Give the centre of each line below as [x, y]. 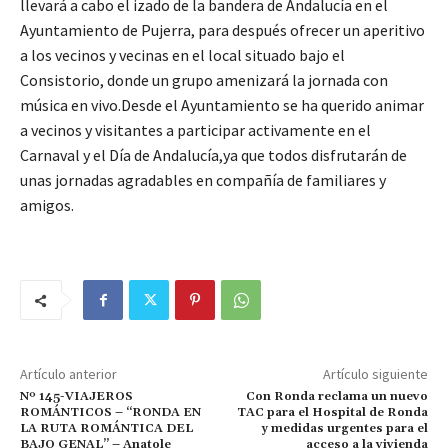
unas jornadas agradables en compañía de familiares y [203, 180]
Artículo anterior [68, 374]
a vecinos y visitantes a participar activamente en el [195, 130]
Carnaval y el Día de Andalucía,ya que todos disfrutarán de [213, 155]
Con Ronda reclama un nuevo [336, 397]
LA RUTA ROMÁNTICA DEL [106, 429]
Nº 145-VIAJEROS [76, 397]
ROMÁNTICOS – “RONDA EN [110, 413]
